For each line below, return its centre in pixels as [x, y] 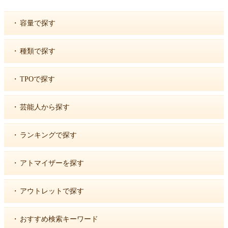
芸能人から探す [45, 107]
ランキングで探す [48, 135]
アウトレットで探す [52, 191]
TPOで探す [37, 79]
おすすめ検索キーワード [59, 219]
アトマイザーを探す [52, 163]
